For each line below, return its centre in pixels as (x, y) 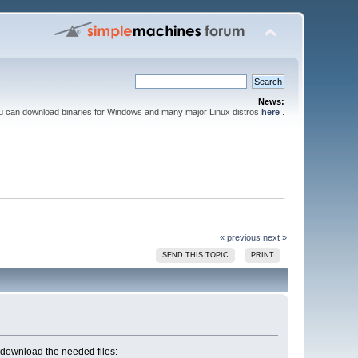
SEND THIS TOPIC (196, 255)
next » (274, 237)
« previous (240, 237)
